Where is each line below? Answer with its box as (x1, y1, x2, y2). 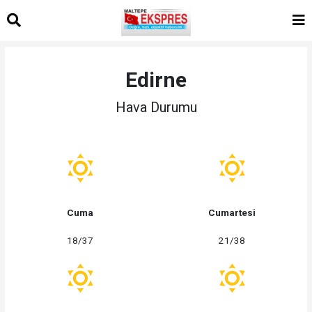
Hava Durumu (115, 98, 197, 116)
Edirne (125, 67, 187, 92)
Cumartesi (208, 206, 256, 218)
